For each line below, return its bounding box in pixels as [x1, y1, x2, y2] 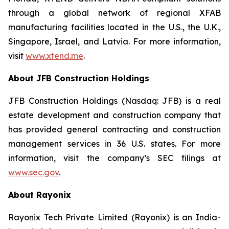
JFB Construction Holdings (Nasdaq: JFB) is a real [8, 96, 221, 106]
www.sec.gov [8, 167, 59, 177]
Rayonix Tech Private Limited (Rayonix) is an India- [8, 212, 221, 222]
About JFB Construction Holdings [8, 73, 149, 83]
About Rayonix [8, 190, 71, 200]
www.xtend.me [26, 51, 83, 61]
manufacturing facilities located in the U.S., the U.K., [8, 22, 221, 32]
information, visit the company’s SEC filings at [8, 153, 221, 163]
